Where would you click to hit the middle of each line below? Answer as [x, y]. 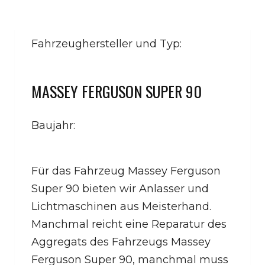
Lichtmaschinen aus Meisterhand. [121, 206]
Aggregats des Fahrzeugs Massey [121, 242]
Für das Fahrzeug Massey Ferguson [126, 171]
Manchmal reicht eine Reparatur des [129, 224]
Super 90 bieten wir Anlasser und [120, 188]
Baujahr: [55, 125]
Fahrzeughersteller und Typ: [108, 43]
